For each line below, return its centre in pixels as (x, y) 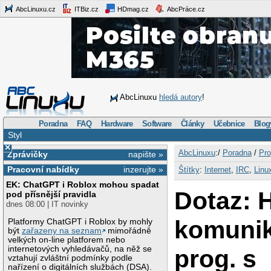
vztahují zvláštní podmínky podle (70, 258)
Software (157, 123)
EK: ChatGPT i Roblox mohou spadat (83, 185)
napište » (146, 154)
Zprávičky (27, 154)
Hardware (117, 123)
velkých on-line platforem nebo (67, 240)
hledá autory (181, 97)
